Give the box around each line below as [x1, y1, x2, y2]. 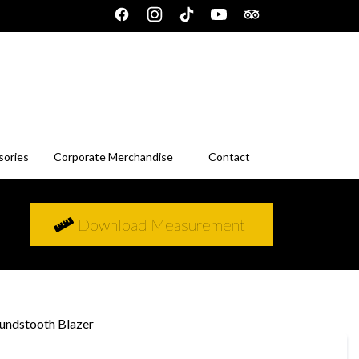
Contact [208, 150, 250, 163]
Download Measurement [78, 215, 245, 234]
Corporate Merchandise [54, 150, 173, 163]
